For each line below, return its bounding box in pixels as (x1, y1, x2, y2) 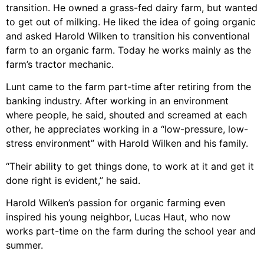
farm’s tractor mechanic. (6, 58, 114, 70)
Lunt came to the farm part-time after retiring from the (6, 81, 251, 93)
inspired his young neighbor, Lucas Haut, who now (6, 211, 230, 223)
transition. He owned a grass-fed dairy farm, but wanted (6, 1, 258, 14)
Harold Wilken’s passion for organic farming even (6, 197, 225, 209)
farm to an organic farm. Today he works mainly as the (6, 44, 251, 56)
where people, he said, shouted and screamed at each (6, 109, 247, 121)
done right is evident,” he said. (6, 174, 140, 186)
